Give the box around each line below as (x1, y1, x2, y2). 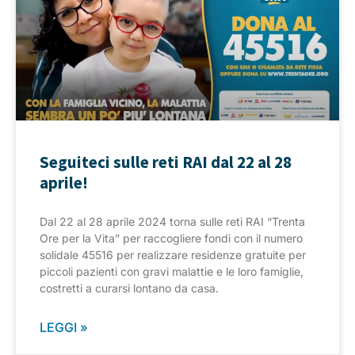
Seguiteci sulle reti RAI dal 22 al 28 (40, 151, 292, 174)
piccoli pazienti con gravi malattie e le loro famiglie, (40, 265, 303, 279)
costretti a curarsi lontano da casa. (40, 281, 219, 296)
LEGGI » (40, 319, 88, 336)
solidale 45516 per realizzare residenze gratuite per (40, 248, 306, 262)
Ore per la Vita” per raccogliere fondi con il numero (40, 231, 303, 246)
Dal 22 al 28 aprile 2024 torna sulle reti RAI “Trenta (40, 215, 305, 229)
